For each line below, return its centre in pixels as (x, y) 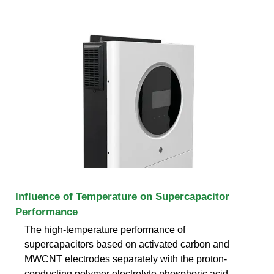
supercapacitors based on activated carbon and (127, 244)
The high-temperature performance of (105, 229)
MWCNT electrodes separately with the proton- (126, 259)
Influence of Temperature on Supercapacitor (122, 196)
